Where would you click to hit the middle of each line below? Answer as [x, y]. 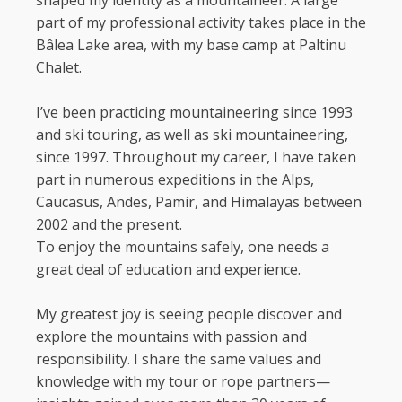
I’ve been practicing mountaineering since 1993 [194, 112]
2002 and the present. [109, 224]
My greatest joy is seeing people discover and [189, 314]
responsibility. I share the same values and [179, 359]
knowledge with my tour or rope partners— [183, 381]
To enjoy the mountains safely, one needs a [183, 247]
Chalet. [59, 67]
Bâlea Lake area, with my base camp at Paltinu [191, 45]
